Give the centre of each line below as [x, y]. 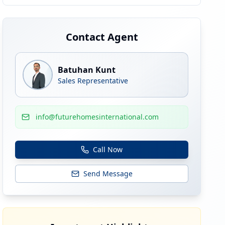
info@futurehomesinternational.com [97, 117]
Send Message [108, 174]
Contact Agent [102, 37]
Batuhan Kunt [87, 70]
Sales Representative [93, 81]
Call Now [108, 149]
